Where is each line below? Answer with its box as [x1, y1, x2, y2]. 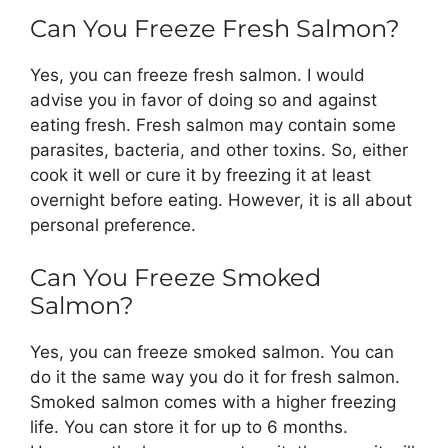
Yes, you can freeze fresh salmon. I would [30, 65, 365, 86]
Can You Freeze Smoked [30, 262, 321, 292]
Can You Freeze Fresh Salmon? [30, 14, 400, 44]
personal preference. [30, 215, 201, 236]
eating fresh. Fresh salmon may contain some [30, 115, 396, 136]
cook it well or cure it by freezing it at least [30, 165, 371, 186]
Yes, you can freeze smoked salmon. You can [30, 341, 394, 362]
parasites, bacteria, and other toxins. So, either [30, 140, 408, 161]
